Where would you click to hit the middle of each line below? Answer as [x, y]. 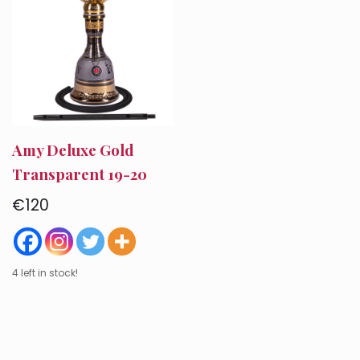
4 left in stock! [45, 272]
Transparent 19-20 [80, 174]
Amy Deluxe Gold [73, 150]
